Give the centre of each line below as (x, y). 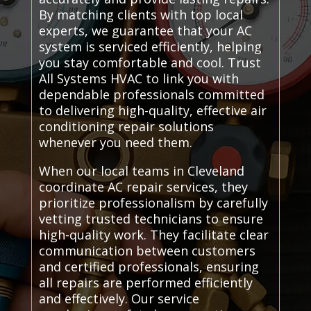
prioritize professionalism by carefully (153, 203)
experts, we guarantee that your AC (145, 31)
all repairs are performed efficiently (145, 283)
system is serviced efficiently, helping (150, 47)
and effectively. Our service (119, 299)
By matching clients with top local (141, 15)
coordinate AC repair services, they (143, 187)
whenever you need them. (115, 143)
